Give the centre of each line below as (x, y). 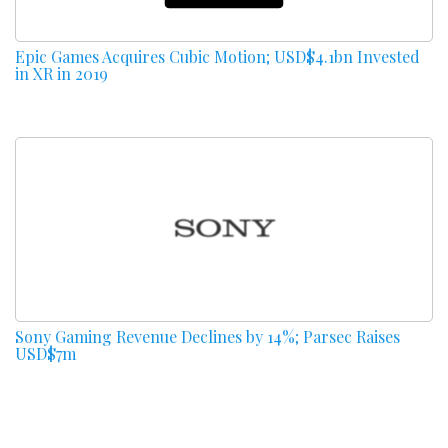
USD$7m (45, 353)
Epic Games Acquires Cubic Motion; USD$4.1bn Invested (217, 56)
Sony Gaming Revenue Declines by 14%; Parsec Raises (207, 336)
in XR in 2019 (61, 73)
